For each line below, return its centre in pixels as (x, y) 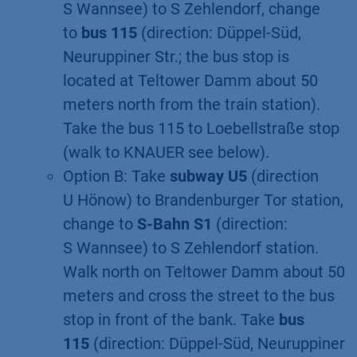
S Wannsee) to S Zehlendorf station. (191, 248)
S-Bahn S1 (175, 224)
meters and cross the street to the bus (199, 296)
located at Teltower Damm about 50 (190, 80)
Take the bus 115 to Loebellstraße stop (201, 128)
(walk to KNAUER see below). (166, 152)
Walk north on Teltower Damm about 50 (204, 272)
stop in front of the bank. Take (171, 320)
